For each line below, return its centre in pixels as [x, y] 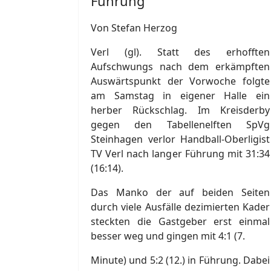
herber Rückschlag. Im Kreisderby [180, 110]
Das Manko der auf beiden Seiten [180, 192]
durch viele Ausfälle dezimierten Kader [180, 207]
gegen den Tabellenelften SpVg [180, 124]
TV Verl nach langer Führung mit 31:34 [180, 153]
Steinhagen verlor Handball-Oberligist [180, 139]
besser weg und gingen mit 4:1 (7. [168, 236]
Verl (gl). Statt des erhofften [180, 52]
